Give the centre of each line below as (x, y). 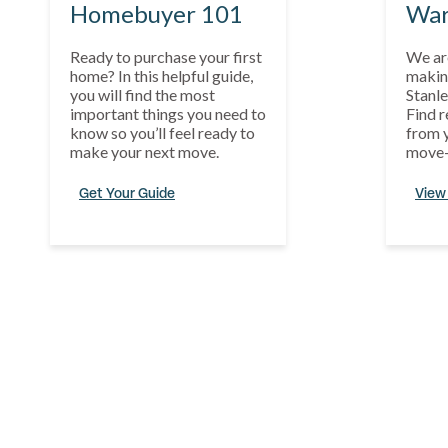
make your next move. (144, 151)
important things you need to (168, 113)
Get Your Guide (127, 192)
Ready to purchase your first (166, 56)
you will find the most (142, 94)
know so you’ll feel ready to (162, 132)
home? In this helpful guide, (161, 75)
